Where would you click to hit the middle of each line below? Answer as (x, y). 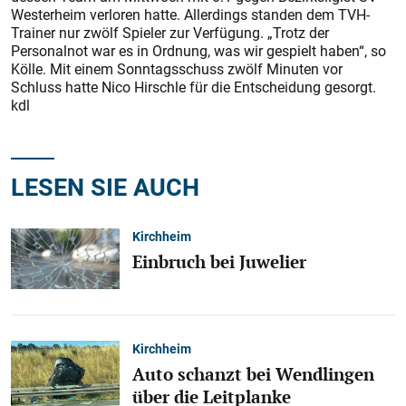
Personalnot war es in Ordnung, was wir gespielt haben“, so (198, 51)
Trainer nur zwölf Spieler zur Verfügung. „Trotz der (170, 33)
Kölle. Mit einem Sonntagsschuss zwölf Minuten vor (177, 69)
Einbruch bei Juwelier (219, 261)
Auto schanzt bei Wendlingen (253, 375)
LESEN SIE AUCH (105, 186)
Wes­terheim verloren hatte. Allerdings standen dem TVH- (190, 14)
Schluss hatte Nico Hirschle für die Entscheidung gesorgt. (193, 87)
